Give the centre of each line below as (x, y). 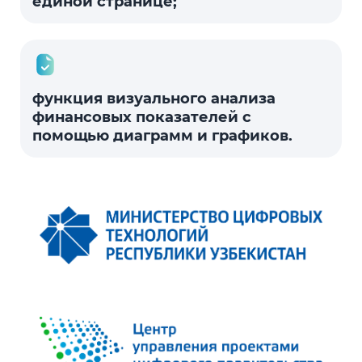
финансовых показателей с (142, 117)
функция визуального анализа (154, 99)
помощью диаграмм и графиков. (162, 136)
